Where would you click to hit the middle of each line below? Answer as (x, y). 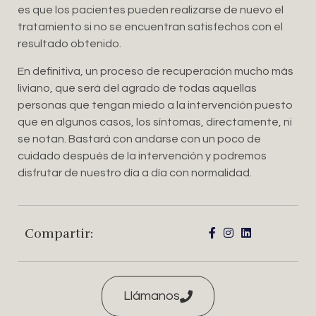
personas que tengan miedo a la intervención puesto (155, 105)
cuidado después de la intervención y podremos (142, 156)
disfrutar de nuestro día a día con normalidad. (135, 172)
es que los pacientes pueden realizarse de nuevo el (151, 10)
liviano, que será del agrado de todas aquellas (137, 88)
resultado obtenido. (69, 44)
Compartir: (59, 234)
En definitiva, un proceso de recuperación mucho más (156, 71)
